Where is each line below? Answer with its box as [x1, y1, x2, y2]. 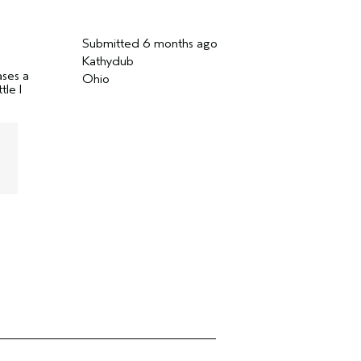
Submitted [81, 36, 143, 51]
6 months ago [142, 36, 218, 51]
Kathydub [81, 54, 134, 68]
